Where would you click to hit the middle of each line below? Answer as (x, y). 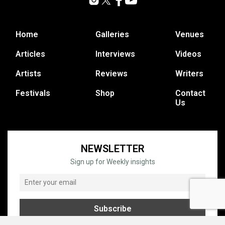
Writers (189, 73)
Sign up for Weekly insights (113, 161)
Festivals (33, 93)
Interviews (115, 54)
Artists (28, 73)
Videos (188, 54)
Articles (30, 54)
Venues (190, 34)
